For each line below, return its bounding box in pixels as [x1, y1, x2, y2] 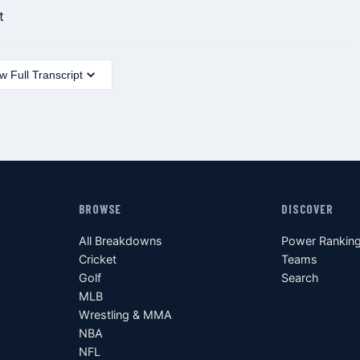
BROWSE [78, 202, 122, 216]
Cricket [78, 252, 117, 266]
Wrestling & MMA [78, 308, 172, 321]
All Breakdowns [78, 234, 162, 247]
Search [281, 271, 320, 284]
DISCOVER [281, 202, 333, 216]
